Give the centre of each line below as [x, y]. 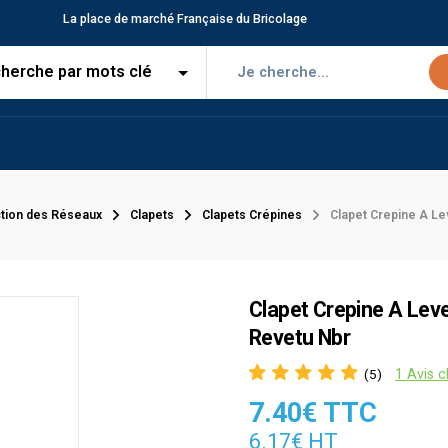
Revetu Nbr [300, 337]
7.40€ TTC [313, 413]
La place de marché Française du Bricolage [184, 19]
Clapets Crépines [252, 214]
